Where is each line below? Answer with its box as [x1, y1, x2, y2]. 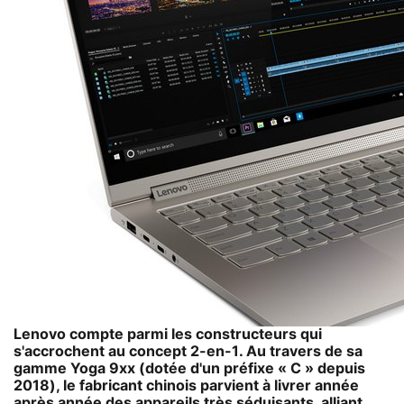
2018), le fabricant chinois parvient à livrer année [14, 378, 359, 393]
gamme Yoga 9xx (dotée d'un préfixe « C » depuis [14, 361, 365, 376]
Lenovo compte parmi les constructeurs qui [14, 326, 322, 342]
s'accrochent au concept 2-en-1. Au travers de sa [14, 344, 363, 359]
